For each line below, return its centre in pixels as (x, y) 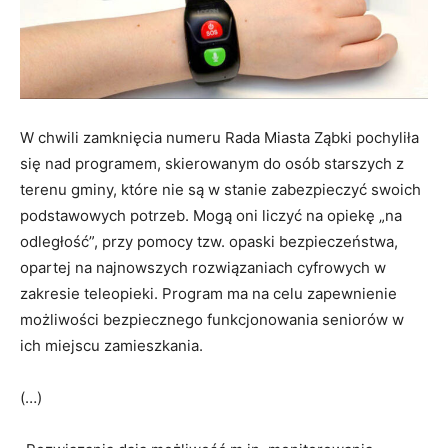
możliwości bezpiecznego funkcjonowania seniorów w (212, 320)
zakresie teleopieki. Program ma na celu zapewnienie (208, 294)
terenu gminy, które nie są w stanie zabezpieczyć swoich (220, 190)
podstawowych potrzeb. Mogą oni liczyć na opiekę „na (211, 216)
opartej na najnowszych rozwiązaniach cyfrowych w (203, 268)
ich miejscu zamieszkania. (111, 346)
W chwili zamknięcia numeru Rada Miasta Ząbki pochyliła (219, 138)
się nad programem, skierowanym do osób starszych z (212, 164)
